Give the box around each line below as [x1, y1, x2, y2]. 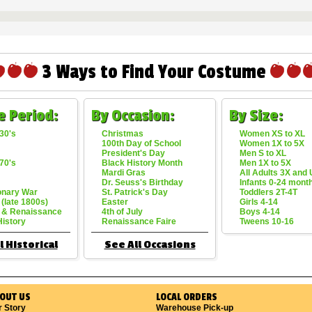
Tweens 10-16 [240, 217, 294, 226]
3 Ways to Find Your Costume [42, 61, 266, 84]
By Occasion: [91, 106, 174, 125]
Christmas [102, 129, 143, 139]
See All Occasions [104, 238, 196, 251]
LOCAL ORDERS [156, 291, 217, 303]
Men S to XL [240, 148, 286, 158]
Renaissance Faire [102, 217, 176, 226]
